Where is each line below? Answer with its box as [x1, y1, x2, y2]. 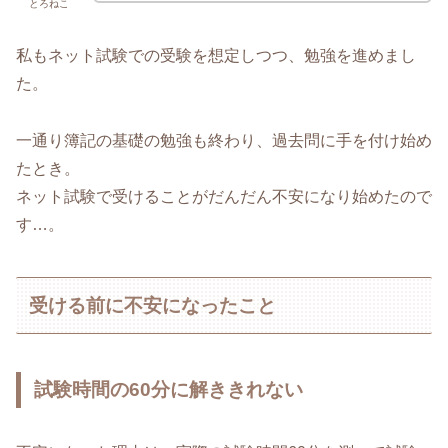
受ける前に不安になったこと [29, 294, 277, 316]
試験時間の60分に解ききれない [34, 379, 304, 401]
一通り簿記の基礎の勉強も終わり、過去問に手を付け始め [16, 131, 432, 149]
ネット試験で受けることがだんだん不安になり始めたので [16, 187, 432, 205]
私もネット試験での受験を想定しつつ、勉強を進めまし [16, 47, 416, 64]
